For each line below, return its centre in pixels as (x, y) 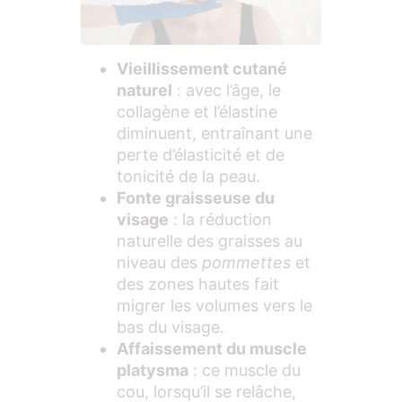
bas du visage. (170, 327)
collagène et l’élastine (197, 111)
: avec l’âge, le (227, 90)
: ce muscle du (245, 370)
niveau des (159, 262)
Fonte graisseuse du (196, 197)
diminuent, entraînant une (214, 133)
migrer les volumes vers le (214, 305)
